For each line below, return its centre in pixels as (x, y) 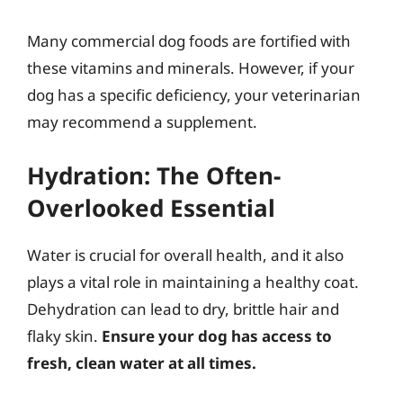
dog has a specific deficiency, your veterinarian (194, 95)
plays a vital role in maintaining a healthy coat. (193, 282)
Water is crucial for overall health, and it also (185, 255)
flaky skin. (64, 336)
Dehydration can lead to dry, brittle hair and (183, 309)
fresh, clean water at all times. (142, 363)
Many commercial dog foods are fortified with (189, 41)
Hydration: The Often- (154, 175)
